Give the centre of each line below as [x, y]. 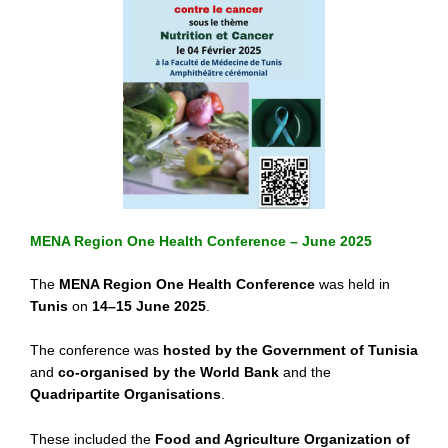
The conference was [96, 350]
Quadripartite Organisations [125, 394]
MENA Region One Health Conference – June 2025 [201, 240]
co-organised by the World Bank [168, 372]
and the [305, 372]
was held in [352, 283]
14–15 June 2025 [149, 305]
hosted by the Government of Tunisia [290, 350]
